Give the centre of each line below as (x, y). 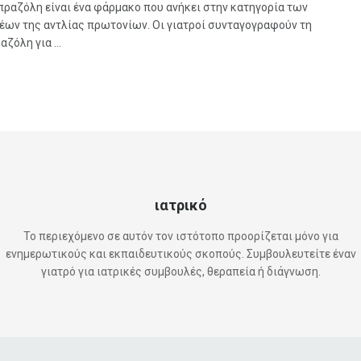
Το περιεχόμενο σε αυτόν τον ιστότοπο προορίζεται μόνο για (180, 236)
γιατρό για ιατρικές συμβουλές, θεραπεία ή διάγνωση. (180, 271)
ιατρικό (180, 205)
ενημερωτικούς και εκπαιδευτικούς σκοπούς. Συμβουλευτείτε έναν (180, 253)
